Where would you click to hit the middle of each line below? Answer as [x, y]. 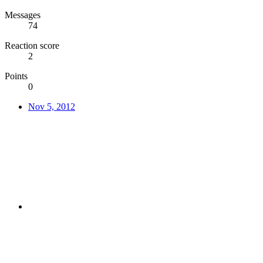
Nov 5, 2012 [52, 107]
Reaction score [32, 46]
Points [16, 76]
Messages [23, 15]
